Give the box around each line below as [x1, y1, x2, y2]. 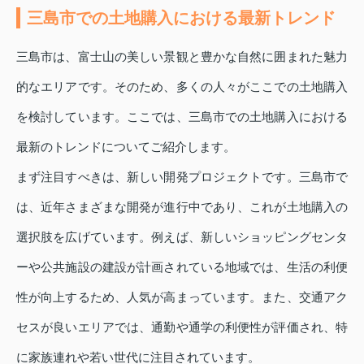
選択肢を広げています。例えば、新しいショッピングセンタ [16, 230, 348, 245]
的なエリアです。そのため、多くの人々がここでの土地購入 [16, 80, 348, 94]
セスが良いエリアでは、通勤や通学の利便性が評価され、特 [16, 320, 348, 335]
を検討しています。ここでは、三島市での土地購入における [16, 110, 348, 124]
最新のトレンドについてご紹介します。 [16, 140, 236, 154]
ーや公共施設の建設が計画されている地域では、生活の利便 [16, 260, 348, 275]
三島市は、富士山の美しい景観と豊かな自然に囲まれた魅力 [16, 50, 348, 64]
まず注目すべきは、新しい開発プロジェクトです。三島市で [16, 170, 348, 184]
